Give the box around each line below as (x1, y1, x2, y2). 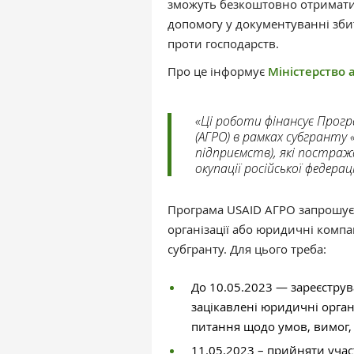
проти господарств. (168, 36, 282, 51)
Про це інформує (168, 63, 268, 79)
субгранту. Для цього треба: (168, 241, 326, 257)
